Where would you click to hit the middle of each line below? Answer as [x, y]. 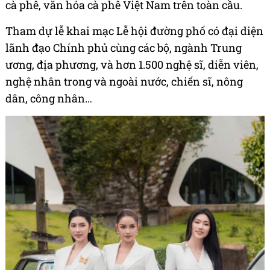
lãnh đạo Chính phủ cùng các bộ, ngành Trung [124, 48]
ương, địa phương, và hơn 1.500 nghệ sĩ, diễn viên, [132, 65]
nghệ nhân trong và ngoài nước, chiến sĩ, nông [124, 82]
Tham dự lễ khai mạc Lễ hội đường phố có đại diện [134, 31]
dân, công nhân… [49, 99]
